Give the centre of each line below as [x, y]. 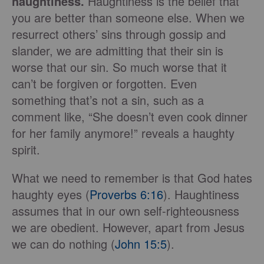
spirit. [26, 150]
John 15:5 [141, 244]
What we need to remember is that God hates [132, 178]
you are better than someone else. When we [128, 18]
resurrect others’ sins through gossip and [119, 34]
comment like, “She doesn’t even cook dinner [130, 117]
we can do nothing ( [63, 244]
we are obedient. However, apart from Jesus [128, 227]
